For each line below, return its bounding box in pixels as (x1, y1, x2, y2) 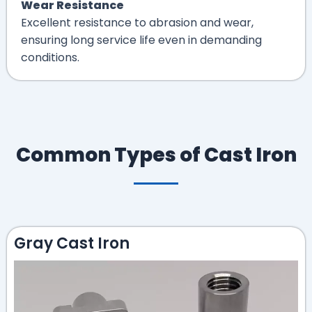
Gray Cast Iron (14, 232, 130, 254)
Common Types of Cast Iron (15, 141, 297, 169)
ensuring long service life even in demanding (21, 31, 262, 48)
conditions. (21, 49, 79, 65)
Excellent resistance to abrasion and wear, (21, 14, 253, 31)
